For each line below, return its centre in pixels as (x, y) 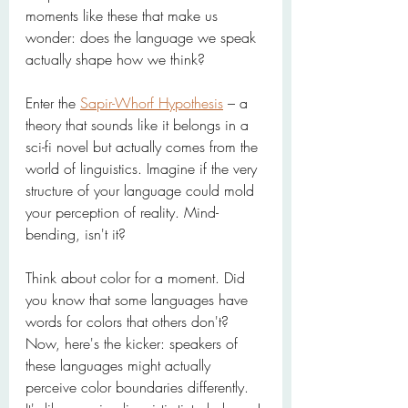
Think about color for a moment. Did (138, 278)
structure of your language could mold (142, 190)
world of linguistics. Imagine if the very (143, 168)
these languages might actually (120, 365)
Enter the (53, 103)
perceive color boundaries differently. (139, 387)
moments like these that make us (124, 15)
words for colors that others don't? (129, 321)
